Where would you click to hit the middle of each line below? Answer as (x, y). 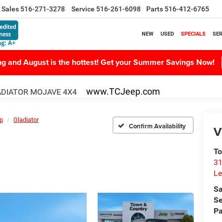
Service (83, 9)
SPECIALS (193, 34)
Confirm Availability (157, 126)
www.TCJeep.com (123, 91)
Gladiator (26, 120)
